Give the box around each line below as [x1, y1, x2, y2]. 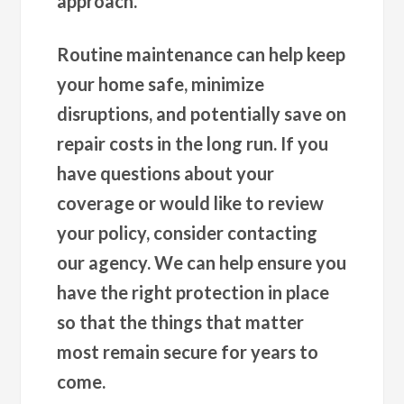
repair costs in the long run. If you [57, 132, 329, 154]
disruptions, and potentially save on [57, 102, 347, 124]
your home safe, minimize [57, 72, 265, 95]
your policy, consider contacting [57, 221, 318, 243]
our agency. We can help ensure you [57, 251, 347, 273]
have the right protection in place [57, 280, 330, 303]
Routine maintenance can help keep [57, 42, 346, 65]
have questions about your [57, 161, 275, 184]
